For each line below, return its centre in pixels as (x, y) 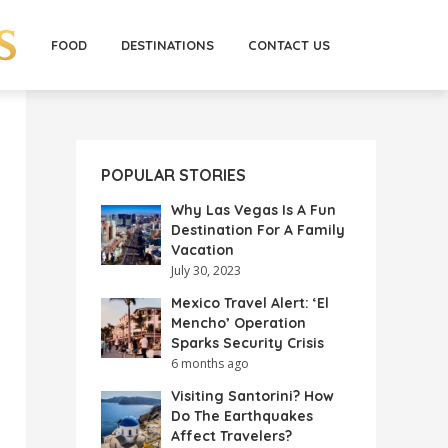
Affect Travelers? (231, 436)
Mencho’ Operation (238, 323)
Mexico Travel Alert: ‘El (250, 303)
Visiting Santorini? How (252, 396)
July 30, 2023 (206, 270)
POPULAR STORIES (173, 175)
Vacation (202, 250)
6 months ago (210, 363)
